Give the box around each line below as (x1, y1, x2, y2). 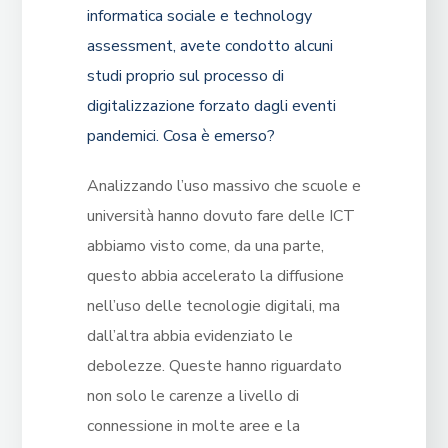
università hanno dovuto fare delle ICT (86, 205, 355, 228)
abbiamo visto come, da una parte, (86, 235, 324, 258)
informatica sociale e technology (86, 5, 312, 28)
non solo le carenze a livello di (86, 385, 299, 408)
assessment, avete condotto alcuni (86, 35, 333, 58)
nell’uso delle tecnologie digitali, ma (86, 295, 340, 318)
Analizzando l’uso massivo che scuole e (86, 175, 361, 198)
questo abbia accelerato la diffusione (86, 265, 344, 288)
